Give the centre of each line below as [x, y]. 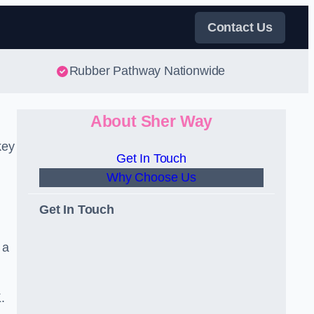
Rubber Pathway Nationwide [147, 71]
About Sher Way [151, 122]
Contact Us [240, 27]
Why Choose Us [151, 178]
